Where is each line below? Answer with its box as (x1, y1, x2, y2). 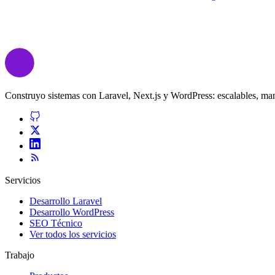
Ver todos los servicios (29, 228, 116, 239)
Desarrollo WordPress (29, 206, 114, 217)
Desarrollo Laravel (29, 195, 102, 206)
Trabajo (5, 249, 34, 260)
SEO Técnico (29, 217, 82, 228)
